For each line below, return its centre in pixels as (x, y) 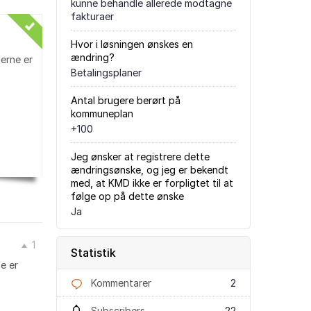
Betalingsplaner (106, 73)
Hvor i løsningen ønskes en (132, 44)
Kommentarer (120, 283)
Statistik (93, 253)
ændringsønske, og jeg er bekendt (150, 170)
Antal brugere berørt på (126, 100)
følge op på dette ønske (127, 196)
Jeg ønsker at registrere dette (140, 157)
